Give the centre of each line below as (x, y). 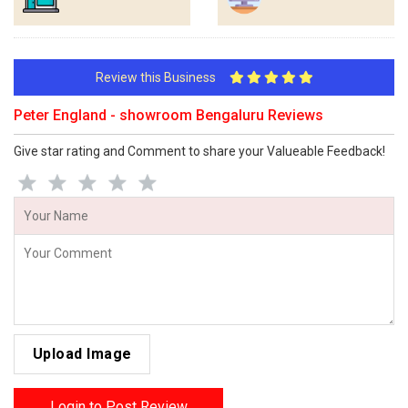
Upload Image (82, 354)
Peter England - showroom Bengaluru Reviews (168, 115)
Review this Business (162, 77)
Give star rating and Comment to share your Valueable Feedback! (199, 151)
